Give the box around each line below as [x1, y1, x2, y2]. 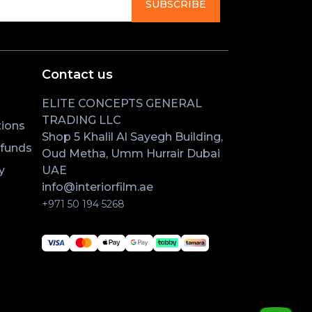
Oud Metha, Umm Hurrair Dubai [42, 146, 220, 160]
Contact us [42, 66, 113, 82]
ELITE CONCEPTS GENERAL [42, 96, 202, 110]
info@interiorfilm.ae [42, 180, 153, 194]
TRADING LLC [42, 113, 121, 127]
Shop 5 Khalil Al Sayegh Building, [42, 130, 223, 143]
